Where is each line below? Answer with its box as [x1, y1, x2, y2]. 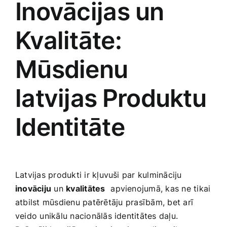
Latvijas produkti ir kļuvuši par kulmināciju [15, 169, 182, 180]
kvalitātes [66, 183, 105, 194]
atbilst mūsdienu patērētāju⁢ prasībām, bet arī [15, 197, 194, 207]
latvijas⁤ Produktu [15, 83, 207, 113]
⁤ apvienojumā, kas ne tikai [105, 183, 211, 194]
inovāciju [15, 183, 52, 194]
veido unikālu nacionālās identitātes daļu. [15, 210, 178, 221]
